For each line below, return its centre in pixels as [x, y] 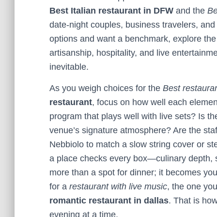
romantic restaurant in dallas [109, 201]
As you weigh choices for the [106, 88]
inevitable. [69, 67]
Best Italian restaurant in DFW [111, 11]
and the [190, 11]
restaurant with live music [118, 186]
